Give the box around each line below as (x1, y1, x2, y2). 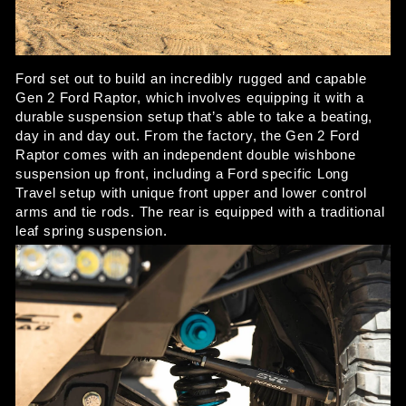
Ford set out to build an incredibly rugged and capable (15, 71, 367, 86)
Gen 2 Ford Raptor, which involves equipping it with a (15, 90, 364, 105)
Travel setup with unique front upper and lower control (15, 185, 367, 200)
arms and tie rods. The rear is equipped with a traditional (15, 204, 385, 219)
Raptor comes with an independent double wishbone (15, 147, 356, 162)
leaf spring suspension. (15, 223, 172, 238)
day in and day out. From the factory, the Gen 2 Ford (15, 128, 360, 143)
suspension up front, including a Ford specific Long (15, 166, 350, 181)
